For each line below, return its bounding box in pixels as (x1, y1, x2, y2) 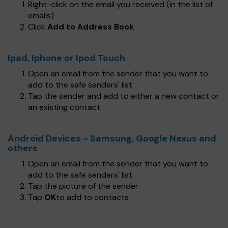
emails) (28, 10, 54, 21)
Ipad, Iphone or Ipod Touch (8, 52, 125, 64)
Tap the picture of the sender (28, 181, 138, 191)
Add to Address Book (47, 21, 134, 32)
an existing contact (28, 102, 100, 112)
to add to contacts (56, 192, 129, 203)
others (8, 142, 38, 154)
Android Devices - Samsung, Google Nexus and (8, 132, 216, 145)
